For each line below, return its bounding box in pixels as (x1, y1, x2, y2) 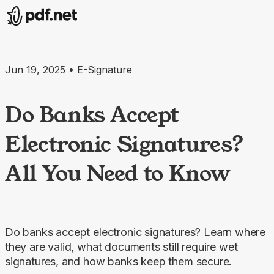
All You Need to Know (5, 158, 231, 188)
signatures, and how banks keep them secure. (5, 254, 232, 268)
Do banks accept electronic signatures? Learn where (5, 225, 266, 239)
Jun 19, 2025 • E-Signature (5, 64, 132, 76)
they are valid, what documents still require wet (5, 240, 238, 253)
